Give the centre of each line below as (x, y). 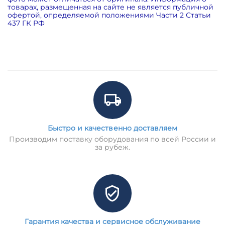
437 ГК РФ (26, 23)
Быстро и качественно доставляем (113, 128)
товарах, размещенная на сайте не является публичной (111, 7)
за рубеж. (113, 147)
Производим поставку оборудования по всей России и (113, 139)
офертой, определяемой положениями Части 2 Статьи (109, 15)
